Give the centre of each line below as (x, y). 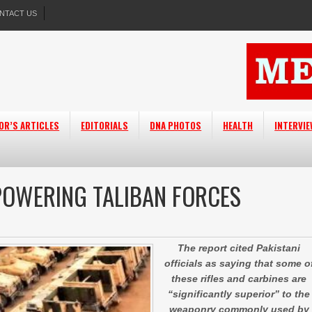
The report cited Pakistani (239, 248)
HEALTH (238, 125)
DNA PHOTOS (176, 125)
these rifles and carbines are (239, 279)
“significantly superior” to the (239, 294)
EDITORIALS (105, 125)
